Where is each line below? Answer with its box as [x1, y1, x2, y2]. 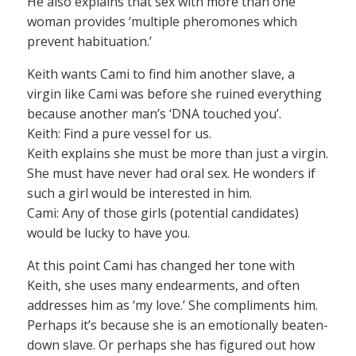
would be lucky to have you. [27, 224, 190, 242]
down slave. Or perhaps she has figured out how [27, 336, 315, 354]
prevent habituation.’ [27, 33, 152, 51]
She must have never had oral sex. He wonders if [27, 164, 315, 183]
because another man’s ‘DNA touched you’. [27, 105, 281, 123]
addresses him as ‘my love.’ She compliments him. [27, 296, 318, 315]
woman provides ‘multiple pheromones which [27, 13, 297, 31]
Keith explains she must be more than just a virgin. [27, 145, 328, 163]
